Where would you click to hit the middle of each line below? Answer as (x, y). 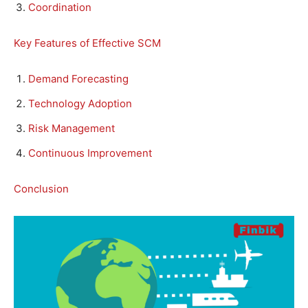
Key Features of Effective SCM (87, 43)
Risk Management (71, 128)
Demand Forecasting (78, 78)
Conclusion (41, 188)
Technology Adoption (80, 103)
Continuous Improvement (90, 153)
